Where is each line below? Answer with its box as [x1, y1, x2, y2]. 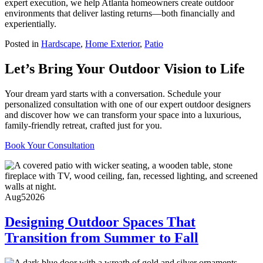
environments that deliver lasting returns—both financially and [5, 8, 235, 19]
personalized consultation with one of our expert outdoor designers [5, 99, 251, 109]
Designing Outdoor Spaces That [5, 214, 195, 230]
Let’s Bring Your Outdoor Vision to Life [5, 61, 245, 76]
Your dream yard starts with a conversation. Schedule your [5, 88, 221, 99]
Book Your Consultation [5, 140, 95, 150]
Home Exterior [85, 39, 140, 49]
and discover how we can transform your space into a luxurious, [5, 109, 241, 120]
